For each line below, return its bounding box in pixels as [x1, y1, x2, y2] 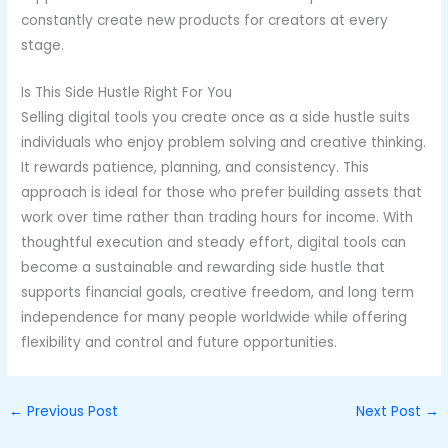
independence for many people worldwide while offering [21, 308, 408, 328]
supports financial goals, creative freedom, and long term [21, 283, 415, 303]
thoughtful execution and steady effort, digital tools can [21, 233, 407, 253]
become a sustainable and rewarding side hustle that [21, 258, 386, 278]
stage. [21, 36, 65, 56]
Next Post [355, 402, 425, 422]
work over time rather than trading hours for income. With [21, 208, 414, 228]
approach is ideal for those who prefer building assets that [21, 183, 423, 203]
